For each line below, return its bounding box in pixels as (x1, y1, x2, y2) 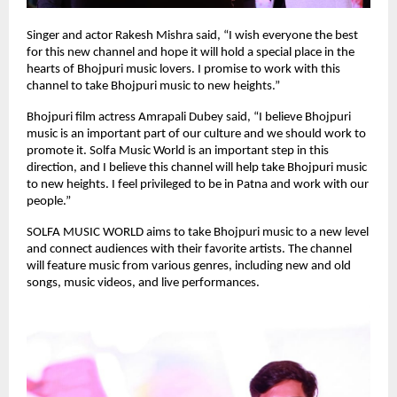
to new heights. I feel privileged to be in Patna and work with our (27, 178, 369, 192)
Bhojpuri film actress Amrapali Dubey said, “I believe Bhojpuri (27, 111, 351, 125)
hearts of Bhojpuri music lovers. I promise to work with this (27, 63, 340, 77)
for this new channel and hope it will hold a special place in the (27, 46, 354, 60)
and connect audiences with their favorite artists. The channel (27, 243, 352, 257)
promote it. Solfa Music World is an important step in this (27, 144, 329, 159)
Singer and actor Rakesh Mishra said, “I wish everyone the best (27, 29, 358, 43)
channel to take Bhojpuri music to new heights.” (27, 80, 280, 94)
